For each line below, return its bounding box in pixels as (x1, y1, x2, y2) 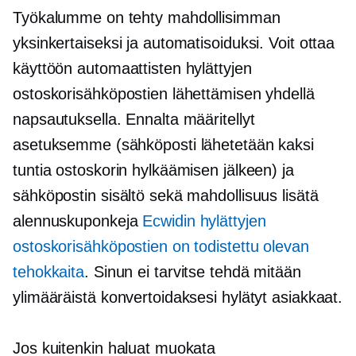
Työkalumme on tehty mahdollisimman (13, 9, 281, 27)
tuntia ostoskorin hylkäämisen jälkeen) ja (13, 161, 294, 180)
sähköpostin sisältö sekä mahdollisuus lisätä (13, 187, 319, 205)
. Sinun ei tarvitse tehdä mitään (84, 263, 301, 281)
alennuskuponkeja (13, 212, 143, 230)
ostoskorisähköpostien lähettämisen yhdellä (13, 85, 315, 103)
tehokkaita (13, 263, 85, 281)
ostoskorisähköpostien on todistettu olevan (13, 238, 309, 256)
